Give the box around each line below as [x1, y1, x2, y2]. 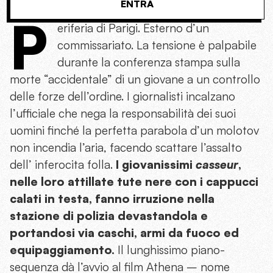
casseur [196, 157, 238, 172]
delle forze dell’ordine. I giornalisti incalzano [10, 88, 235, 104]
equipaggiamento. [10, 242, 115, 257]
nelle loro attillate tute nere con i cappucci [10, 174, 258, 189]
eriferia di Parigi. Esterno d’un [57, 20, 209, 35]
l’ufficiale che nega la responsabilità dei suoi [10, 105, 236, 121]
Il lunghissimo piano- [115, 242, 225, 257]
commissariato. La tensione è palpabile [57, 37, 257, 52]
